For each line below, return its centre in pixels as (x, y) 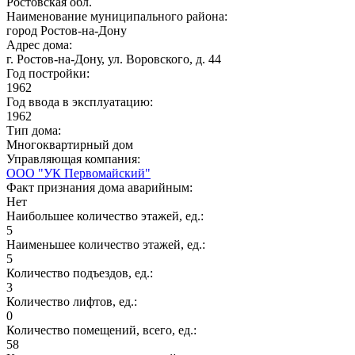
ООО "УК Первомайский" (78, 173)
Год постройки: (50, 73)
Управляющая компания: (75, 158)
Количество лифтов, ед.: (73, 301)
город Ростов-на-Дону (67, 30)
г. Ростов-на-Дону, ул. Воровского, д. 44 (114, 59)
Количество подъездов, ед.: (81, 273)
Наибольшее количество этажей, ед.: (107, 216)
